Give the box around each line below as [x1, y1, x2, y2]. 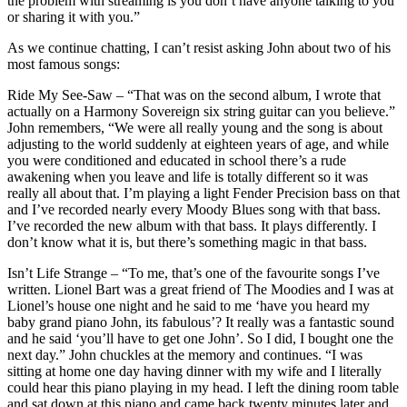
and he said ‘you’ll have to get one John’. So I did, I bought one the [7, 330, 393, 346]
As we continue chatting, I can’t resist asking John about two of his [7, 39, 391, 55]
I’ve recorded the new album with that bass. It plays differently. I [7, 217, 376, 233]
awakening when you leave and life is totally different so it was [7, 168, 368, 184]
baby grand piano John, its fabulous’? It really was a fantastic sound [7, 313, 394, 330]
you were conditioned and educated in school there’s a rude [7, 152, 346, 168]
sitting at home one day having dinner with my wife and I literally [7, 362, 382, 379]
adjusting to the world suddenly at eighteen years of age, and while [7, 135, 389, 152]
